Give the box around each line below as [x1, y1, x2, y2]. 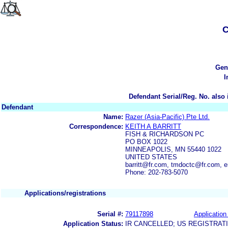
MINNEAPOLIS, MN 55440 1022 [125, 145, 221, 153]
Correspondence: [69, 122, 123, 130]
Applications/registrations [24, 189, 106, 197]
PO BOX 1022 [125, 137, 167, 146]
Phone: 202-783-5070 [125, 168, 188, 176]
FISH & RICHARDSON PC [125, 130, 204, 138]
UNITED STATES [125, 153, 177, 161]
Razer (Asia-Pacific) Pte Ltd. [125, 112, 210, 121]
